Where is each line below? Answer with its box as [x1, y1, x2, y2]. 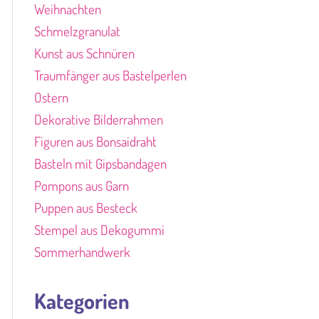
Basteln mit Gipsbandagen [33, 155, 167, 172]
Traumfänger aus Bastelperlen [33, 66, 187, 84]
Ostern [33, 88, 68, 106]
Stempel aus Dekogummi [33, 221, 164, 239]
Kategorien [33, 287, 130, 314]
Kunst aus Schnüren [33, 44, 135, 62]
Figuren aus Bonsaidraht [33, 132, 157, 150]
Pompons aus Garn [33, 177, 129, 194]
